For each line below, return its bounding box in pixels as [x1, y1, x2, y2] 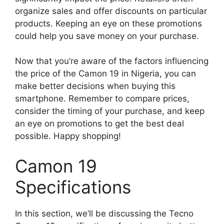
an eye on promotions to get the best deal [15, 118, 184, 129]
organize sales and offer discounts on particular [15, 5, 207, 16]
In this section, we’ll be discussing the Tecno [15, 208, 193, 218]
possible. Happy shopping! [15, 131, 121, 141]
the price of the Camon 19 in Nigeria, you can [15, 68, 196, 79]
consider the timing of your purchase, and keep [15, 106, 204, 116]
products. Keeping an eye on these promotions [15, 18, 202, 28]
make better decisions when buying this [15, 81, 175, 91]
